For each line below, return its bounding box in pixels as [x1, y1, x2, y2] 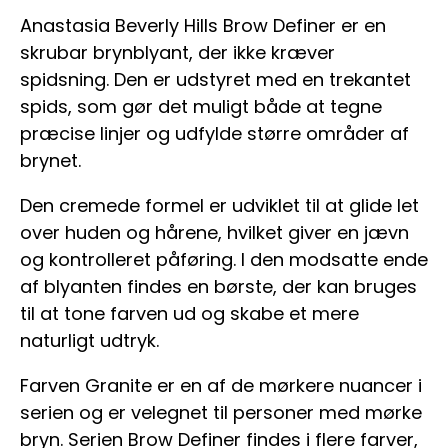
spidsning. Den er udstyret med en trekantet [20, 67, 411, 92]
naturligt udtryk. [20, 328, 159, 353]
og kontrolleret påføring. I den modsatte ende [20, 247, 428, 272]
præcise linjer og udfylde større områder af [20, 121, 409, 146]
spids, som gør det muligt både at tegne [20, 94, 382, 119]
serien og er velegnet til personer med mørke [20, 400, 422, 425]
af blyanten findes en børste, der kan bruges [20, 274, 417, 299]
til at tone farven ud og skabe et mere [20, 301, 359, 326]
